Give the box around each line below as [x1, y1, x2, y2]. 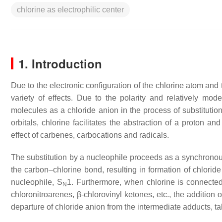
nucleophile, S [11, 178, 62, 186]
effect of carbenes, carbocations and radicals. [11, 131, 169, 139]
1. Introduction [18, 55, 102, 72]
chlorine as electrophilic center [17, 5, 124, 14]
